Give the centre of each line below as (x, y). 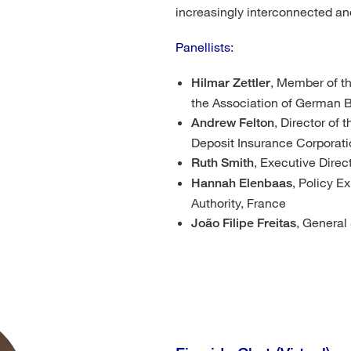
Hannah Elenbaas (242, 183)
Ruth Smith (223, 163)
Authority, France (239, 203)
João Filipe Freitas (244, 223)
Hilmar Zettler (231, 83)
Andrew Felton (233, 123)
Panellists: (204, 47)
